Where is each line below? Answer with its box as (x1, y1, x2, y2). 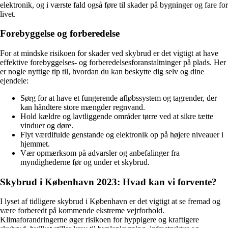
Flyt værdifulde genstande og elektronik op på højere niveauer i (20, 130, 223, 139)
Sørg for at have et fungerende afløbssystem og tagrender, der (20, 94, 217, 103)
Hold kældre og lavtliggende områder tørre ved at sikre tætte (20, 112, 213, 121)
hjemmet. (20, 139, 50, 149)
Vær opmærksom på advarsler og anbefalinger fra (20, 149, 180, 158)
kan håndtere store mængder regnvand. (20, 103, 145, 112)
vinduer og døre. (20, 121, 73, 130)
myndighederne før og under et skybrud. (20, 158, 150, 167)
